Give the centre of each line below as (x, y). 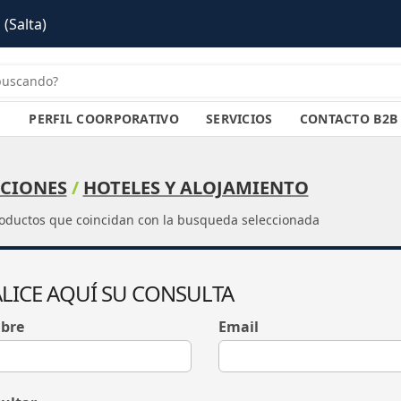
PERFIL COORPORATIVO (104, 119)
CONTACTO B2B (349, 119)
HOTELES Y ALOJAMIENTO (196, 188)
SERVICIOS (239, 119)
